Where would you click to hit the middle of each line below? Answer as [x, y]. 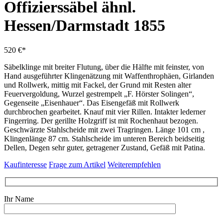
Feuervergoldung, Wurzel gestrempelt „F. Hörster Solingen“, [99, 94]
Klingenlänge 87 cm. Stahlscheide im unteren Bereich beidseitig [104, 138]
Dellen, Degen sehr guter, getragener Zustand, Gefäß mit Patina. [105, 147]
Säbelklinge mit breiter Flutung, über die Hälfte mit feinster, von [104, 67]
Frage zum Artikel [77, 164]
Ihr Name [19, 199]
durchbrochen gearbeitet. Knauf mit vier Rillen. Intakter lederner [105, 111]
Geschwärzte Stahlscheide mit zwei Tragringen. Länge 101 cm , [104, 129]
